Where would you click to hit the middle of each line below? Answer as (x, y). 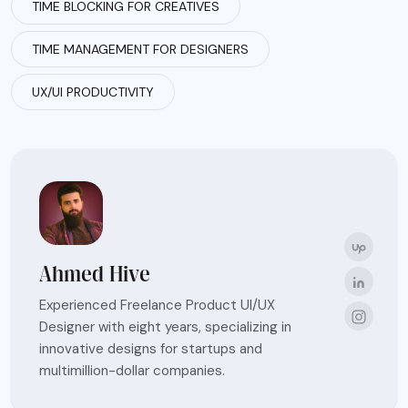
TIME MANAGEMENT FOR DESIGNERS (140, 50)
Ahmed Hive (95, 275)
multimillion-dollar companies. (132, 371)
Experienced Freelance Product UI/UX (157, 306)
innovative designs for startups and (151, 349)
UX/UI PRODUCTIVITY (93, 92)
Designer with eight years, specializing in (165, 327)
